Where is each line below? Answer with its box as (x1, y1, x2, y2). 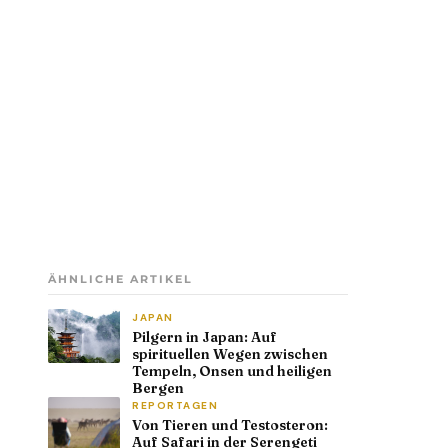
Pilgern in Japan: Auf (132, 327, 277, 346)
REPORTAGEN (132, 398, 218, 412)
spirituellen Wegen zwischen (132, 344, 328, 363)
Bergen (132, 378, 184, 397)
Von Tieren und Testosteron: (132, 415, 328, 434)
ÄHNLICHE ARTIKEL (48, 271, 193, 286)
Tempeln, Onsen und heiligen (132, 361, 332, 380)
